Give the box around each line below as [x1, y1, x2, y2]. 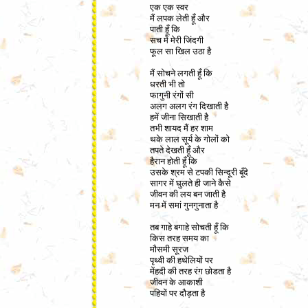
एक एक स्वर [150, 2, 188, 12]
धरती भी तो [150, 79, 185, 89]
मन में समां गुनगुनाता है [150, 200, 218, 210]
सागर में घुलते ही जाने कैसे [150, 178, 231, 188]
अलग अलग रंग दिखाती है [150, 101, 228, 111]
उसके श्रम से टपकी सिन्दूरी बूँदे [150, 167, 248, 177]
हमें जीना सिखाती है [150, 112, 208, 122]
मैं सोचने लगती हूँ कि [150, 68, 212, 78]
